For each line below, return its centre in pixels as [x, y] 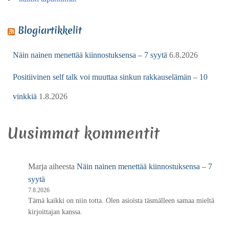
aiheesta [62, 166]
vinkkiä [25, 96]
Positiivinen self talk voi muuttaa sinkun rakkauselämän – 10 [110, 77]
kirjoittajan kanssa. [55, 212]
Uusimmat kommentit [84, 133]
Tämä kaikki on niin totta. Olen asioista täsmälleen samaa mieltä [121, 200]
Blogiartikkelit [50, 30]
